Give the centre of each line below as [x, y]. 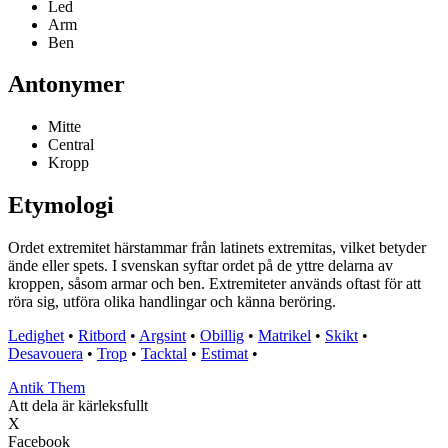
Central [71, 145]
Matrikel [284, 336]
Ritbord [102, 336]
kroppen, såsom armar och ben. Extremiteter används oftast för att [214, 284]
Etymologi [61, 205]
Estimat [224, 354]
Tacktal [164, 354]
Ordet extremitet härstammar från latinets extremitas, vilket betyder [217, 248]
